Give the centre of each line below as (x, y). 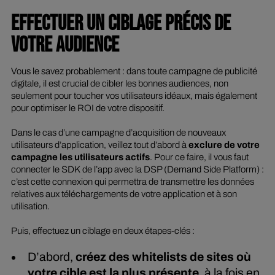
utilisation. (31, 207)
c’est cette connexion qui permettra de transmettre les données (132, 182)
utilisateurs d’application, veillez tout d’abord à (99, 145)
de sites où (219, 257)
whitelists (160, 257)
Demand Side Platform (211, 170)
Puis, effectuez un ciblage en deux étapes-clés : (103, 231)
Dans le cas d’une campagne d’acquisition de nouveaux (118, 133)
